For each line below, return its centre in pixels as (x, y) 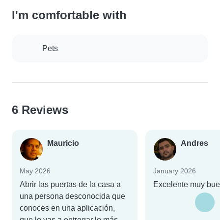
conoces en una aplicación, (67, 208)
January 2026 (175, 171)
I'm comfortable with (69, 15)
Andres (194, 143)
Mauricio (63, 143)
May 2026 (35, 171)
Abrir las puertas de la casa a (70, 185)
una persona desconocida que (72, 196)
